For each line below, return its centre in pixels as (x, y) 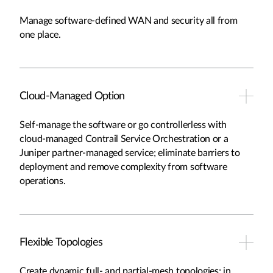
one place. (40, 35)
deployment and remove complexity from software (123, 167)
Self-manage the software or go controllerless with (123, 125)
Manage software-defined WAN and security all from (129, 21)
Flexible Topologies (61, 243)
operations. (43, 181)
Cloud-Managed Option (72, 96)
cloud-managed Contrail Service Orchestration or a (124, 139)
